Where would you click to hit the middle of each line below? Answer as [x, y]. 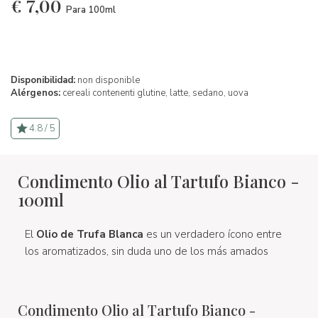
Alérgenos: [35, 93]
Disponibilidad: [43, 80]
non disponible [108, 80]
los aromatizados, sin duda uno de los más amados [147, 251]
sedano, [210, 93]
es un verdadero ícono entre [214, 234]
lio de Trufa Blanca [95, 234]
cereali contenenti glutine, [116, 93]
